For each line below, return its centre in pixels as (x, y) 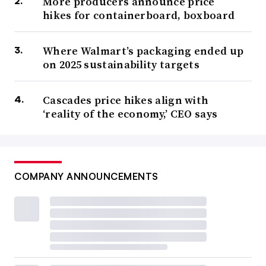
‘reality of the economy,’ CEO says (130, 114)
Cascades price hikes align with (126, 100)
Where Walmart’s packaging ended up (143, 51)
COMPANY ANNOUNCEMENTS (86, 177)
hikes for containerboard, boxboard (139, 15)
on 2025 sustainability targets (121, 65)
